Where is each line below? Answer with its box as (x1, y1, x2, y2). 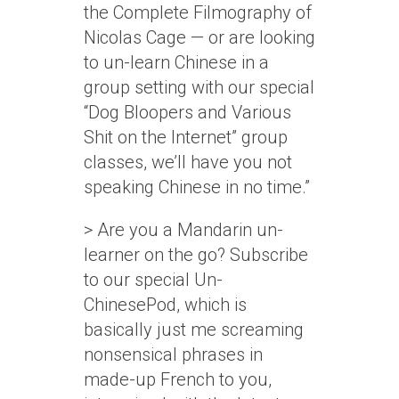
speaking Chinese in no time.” (84, 176, 310, 198)
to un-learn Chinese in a (84, 52, 269, 73)
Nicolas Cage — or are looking (84, 27, 315, 48)
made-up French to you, (84, 369, 272, 390)
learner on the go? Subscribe (84, 244, 308, 265)
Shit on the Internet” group (84, 126, 288, 148)
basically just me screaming (84, 319, 304, 340)
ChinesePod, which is (84, 294, 247, 315)
